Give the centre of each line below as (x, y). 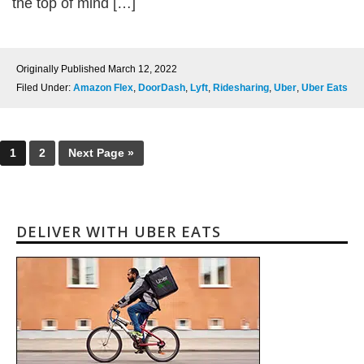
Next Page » (101, 153)
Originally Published (62, 69)
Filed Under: (45, 88)
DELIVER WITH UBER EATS (119, 232)
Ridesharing (241, 88)
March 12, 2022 (143, 69)
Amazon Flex (103, 88)
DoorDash (162, 88)
